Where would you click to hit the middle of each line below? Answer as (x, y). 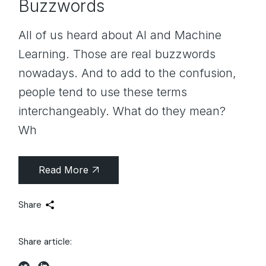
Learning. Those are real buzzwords (117, 54)
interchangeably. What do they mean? (122, 111)
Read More (64, 170)
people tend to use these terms (103, 92)
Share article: (45, 241)
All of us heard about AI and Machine (120, 35)
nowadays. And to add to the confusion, (128, 73)
